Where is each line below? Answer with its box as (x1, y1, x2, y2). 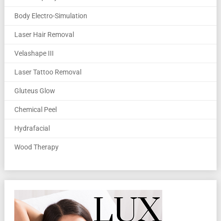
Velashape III (14, 49, 54, 57)
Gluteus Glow (14, 86, 55, 95)
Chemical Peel (14, 105, 57, 113)
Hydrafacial (14, 124, 50, 132)
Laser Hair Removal (14, 30, 74, 38)
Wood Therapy (14, 143, 59, 151)
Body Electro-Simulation (14, 11, 87, 20)
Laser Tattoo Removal (14, 68, 81, 76)
